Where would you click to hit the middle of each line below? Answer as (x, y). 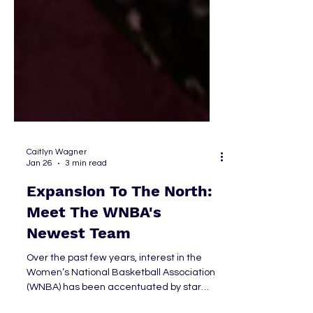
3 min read (86, 209)
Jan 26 (39, 209)
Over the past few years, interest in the (114, 304)
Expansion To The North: (120, 237)
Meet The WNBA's (94, 258)
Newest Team (79, 279)
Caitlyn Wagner (57, 198)
